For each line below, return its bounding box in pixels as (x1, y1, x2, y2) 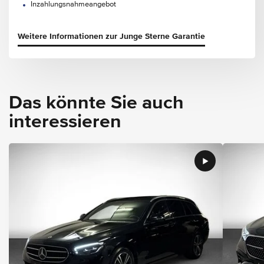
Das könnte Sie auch (9, 94, 184, 113)
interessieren (9, 113, 121, 132)
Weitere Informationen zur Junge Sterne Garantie (18, 32, 205, 41)
